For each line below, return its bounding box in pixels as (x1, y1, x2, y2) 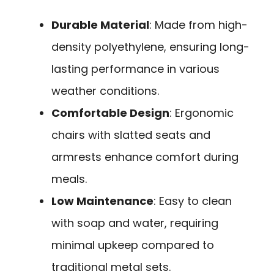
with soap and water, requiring (51, 215, 218, 231)
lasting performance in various (51, 61, 220, 76)
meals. (51, 171, 87, 187)
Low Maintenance (51, 193, 154, 209)
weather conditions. (51, 83, 159, 98)
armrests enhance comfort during (51, 149, 239, 165)
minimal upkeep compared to (51, 237, 214, 253)
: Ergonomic (169, 105, 234, 120)
